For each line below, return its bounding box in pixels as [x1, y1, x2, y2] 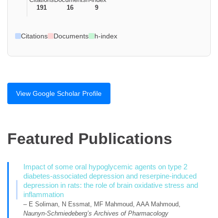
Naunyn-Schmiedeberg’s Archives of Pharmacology [23, 210, 169, 217]
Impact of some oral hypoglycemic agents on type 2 [23, 163, 188, 171]
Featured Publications [7, 130, 172, 148]
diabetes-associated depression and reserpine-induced [23, 172, 197, 180]
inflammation [23, 190, 64, 199]
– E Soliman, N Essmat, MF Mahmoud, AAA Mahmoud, [23, 200, 181, 208]
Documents [54, 32, 89, 40]
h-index [94, 32, 117, 40]
